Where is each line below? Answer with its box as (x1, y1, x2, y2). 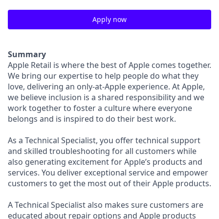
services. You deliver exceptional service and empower (8, 167, 208, 178)
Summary (8, 49, 46, 60)
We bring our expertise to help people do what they (8, 70, 198, 81)
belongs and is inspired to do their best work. (8, 113, 176, 124)
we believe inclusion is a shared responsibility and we (8, 92, 204, 103)
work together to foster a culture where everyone (8, 103, 192, 113)
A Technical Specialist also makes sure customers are (8, 199, 203, 210)
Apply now (92, 15, 127, 24)
